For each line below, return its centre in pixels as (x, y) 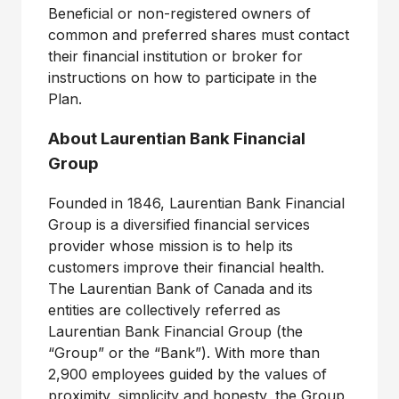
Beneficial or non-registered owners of (179, 13)
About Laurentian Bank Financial (177, 138)
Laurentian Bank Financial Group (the (175, 332)
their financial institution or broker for (175, 56)
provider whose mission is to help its (171, 246)
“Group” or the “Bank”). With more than (184, 353)
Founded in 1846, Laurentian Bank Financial (196, 204)
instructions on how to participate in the (183, 77)
